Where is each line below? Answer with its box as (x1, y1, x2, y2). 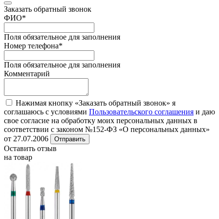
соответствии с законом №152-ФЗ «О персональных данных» (4, 125, 210, 133)
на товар (4, 153, 32, 161)
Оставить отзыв (4, 144, 57, 153)
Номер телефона (4, 41, 59, 50)
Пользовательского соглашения (89, 107, 194, 116)
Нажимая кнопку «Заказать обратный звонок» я (16, 98, 175, 107)
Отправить (54, 135, 86, 143)
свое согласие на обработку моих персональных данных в (4, 116, 197, 125)
